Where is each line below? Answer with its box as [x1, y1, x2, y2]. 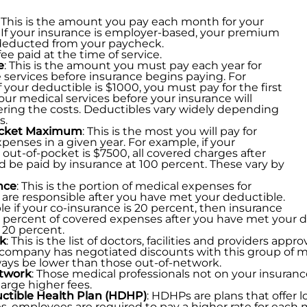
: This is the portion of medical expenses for [16, 180, 251, 193]
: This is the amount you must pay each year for [4, 59, 262, 72]
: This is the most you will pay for [82, 125, 257, 138]
